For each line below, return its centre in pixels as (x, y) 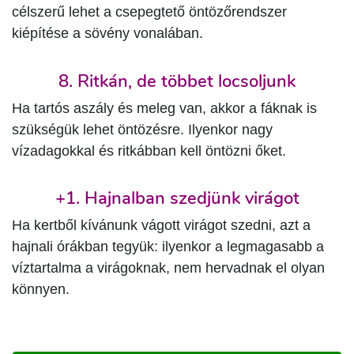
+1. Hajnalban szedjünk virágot (177, 198)
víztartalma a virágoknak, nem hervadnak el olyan (168, 268)
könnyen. (41, 290)
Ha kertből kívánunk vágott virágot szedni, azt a (161, 226)
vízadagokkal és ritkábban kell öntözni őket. (149, 151)
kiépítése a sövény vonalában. (107, 34)
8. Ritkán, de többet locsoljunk (177, 81)
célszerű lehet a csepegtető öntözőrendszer (149, 12)
